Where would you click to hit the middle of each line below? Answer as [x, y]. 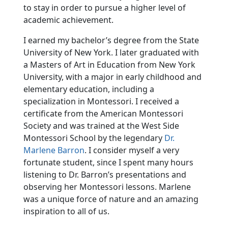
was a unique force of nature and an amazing [111, 199]
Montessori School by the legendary [94, 138]
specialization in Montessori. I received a [101, 101]
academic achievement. [68, 20]
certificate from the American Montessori [103, 113]
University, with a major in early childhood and [112, 77]
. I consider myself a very [132, 150]
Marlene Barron [54, 150]
